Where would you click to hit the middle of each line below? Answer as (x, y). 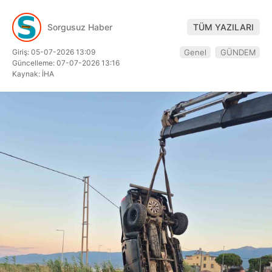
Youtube (196, 158)
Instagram (196, 124)
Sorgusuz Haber (80, 27)
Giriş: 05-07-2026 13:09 (54, 52)
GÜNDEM (238, 52)
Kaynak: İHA (33, 73)
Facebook (196, 71)
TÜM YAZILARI (223, 27)
